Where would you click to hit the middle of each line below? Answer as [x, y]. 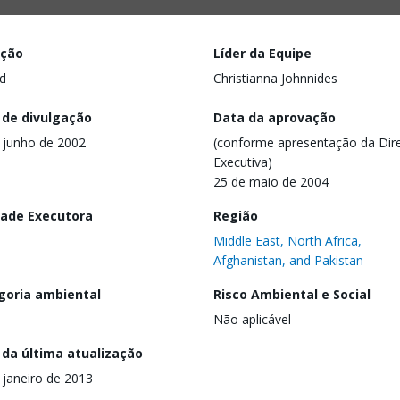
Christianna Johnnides [275, 78]
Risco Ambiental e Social [292, 294]
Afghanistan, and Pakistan [288, 260]
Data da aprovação [275, 117]
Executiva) [243, 162]
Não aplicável [252, 319]
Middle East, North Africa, [287, 240]
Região [236, 215]
